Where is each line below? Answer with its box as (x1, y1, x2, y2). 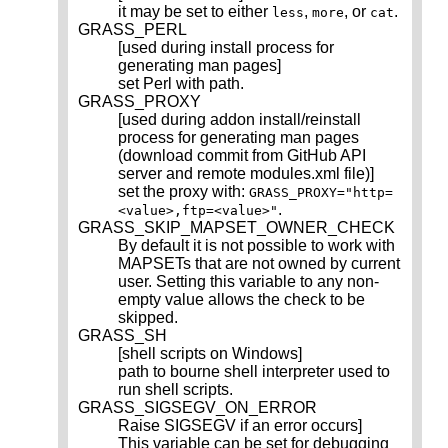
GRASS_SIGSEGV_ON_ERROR (78, 399, 317, 417)
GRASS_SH (78, 327, 167, 345)
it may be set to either (118, 3, 272, 21)
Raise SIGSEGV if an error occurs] (118, 417, 362, 435)
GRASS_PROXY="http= (249, 185, 393, 201)
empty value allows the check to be (118, 291, 365, 309)
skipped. (118, 309, 178, 327)
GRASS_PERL (78, 21, 187, 39)
